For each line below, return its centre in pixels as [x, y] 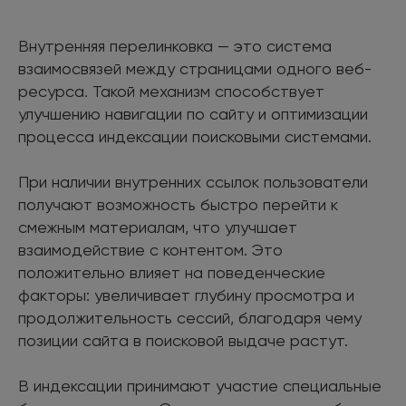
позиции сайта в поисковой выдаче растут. [183, 340]
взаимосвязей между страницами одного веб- [195, 68]
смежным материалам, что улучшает [158, 227]
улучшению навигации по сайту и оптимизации [193, 113]
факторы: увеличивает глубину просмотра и [186, 295]
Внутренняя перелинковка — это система [175, 45]
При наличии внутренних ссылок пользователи [193, 181]
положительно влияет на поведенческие [172, 272]
